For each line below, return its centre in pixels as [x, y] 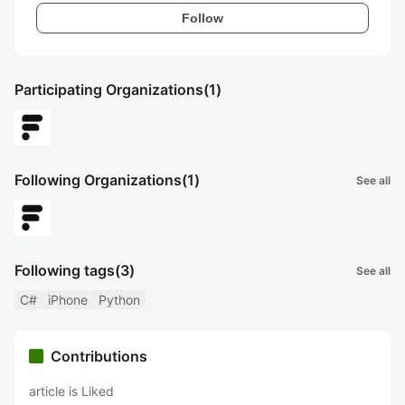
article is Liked [71, 391]
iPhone [68, 300]
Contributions [99, 356]
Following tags [65, 270]
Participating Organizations [109, 89]
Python [119, 300]
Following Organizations [98, 180]
